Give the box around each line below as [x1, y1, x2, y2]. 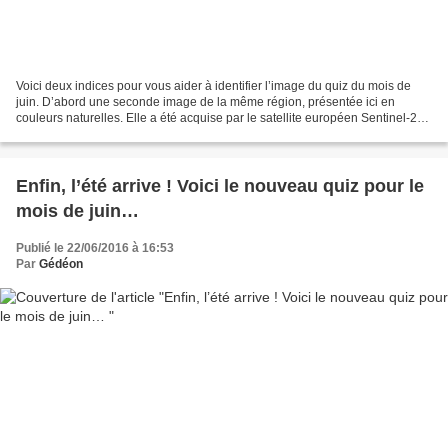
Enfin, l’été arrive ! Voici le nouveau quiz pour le [16, 176, 424, 197]
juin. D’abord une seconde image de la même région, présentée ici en [16, 95, 395, 110]
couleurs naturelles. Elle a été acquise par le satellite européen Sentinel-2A [16, 111, 425, 126]
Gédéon [39, 257, 83, 272]
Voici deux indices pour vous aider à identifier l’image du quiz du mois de [16, 79, 411, 94]
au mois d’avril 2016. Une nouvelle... [16, 127, 214, 142]
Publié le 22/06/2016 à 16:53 [16, 241, 174, 256]
